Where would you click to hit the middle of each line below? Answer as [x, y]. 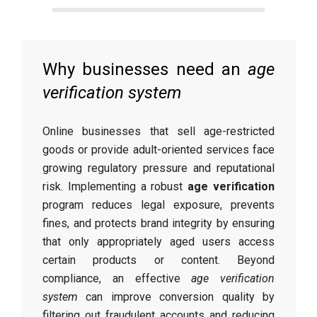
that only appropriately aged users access [158, 242]
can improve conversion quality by [176, 297]
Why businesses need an [145, 69]
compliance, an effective [117, 278]
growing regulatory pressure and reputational [158, 168]
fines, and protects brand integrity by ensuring [158, 223]
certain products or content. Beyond [158, 260]
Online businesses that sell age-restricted [158, 131]
